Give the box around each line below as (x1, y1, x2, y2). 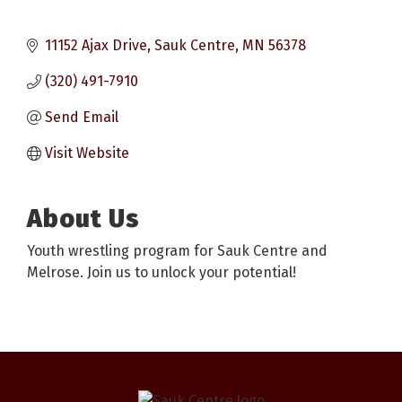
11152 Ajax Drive (45, 36, 147, 54)
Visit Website (45, 144, 129, 162)
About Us (27, 203, 140, 233)
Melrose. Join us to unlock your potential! (27, 263, 296, 281)
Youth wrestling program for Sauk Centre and (27, 241, 328, 259)
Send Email (45, 108, 118, 126)
